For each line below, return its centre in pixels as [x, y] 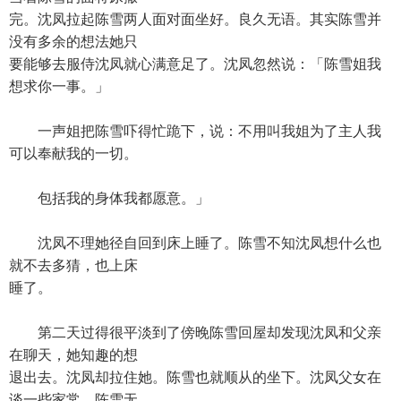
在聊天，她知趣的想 [73, 355]
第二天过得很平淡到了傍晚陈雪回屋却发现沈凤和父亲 [195, 333]
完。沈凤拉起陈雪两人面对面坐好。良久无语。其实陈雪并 [195, 19]
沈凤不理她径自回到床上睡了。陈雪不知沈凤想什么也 [195, 243]
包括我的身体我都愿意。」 [109, 198]
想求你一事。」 [59, 86]
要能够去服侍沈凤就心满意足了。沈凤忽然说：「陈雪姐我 [195, 64]
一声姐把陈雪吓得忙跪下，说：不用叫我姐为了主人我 [195, 131]
